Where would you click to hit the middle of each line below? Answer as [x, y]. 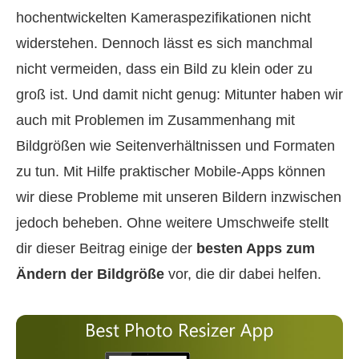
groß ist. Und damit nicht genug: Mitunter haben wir [179, 95]
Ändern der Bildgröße [90, 274]
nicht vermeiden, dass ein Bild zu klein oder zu [164, 69]
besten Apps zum [256, 248]
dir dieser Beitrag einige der [106, 248]
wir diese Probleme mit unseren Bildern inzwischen [179, 197]
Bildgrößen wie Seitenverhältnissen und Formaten [175, 146]
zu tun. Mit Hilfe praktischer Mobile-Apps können [171, 171]
